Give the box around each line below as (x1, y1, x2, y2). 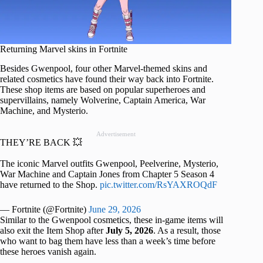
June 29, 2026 (89, 204, 141, 214)
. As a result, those (153, 225, 221, 235)
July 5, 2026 (106, 225, 153, 235)
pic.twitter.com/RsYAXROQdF (100, 179, 217, 190)
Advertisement (96, 130, 136, 137)
